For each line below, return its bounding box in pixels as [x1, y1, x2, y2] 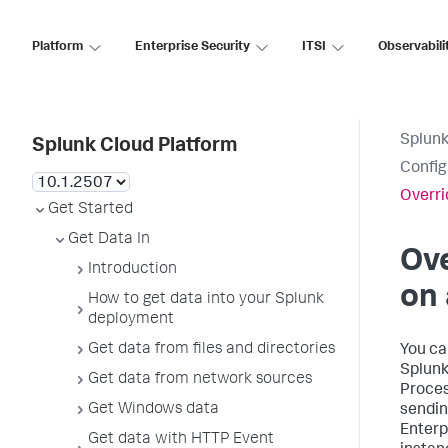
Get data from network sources [88, 372, 312, 388]
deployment [88, 312, 174, 328]
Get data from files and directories [88, 342, 335, 358]
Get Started [48, 202, 133, 218]
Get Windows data [88, 402, 219, 418]
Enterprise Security [135, 40, 250, 54]
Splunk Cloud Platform [32, 137, 237, 157]
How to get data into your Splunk [88, 292, 324, 308]
